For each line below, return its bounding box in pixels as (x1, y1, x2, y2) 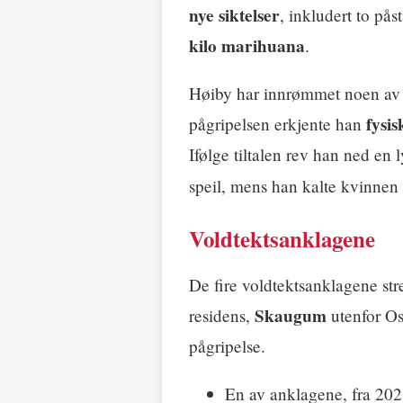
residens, (189, 304, 255, 327)
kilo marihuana (189, 33, 305, 59)
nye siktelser (189, 3, 280, 29)
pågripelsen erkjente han (189, 112, 366, 136)
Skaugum (255, 303, 327, 329)
